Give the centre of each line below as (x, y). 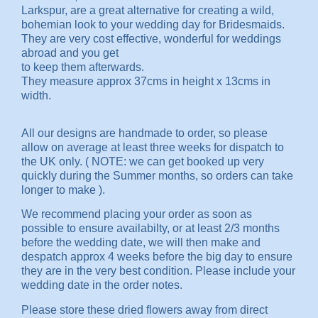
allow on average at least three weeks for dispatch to (153, 148)
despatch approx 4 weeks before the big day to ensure (157, 257)
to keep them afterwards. (83, 67)
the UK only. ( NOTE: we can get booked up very (143, 162)
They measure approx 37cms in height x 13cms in (146, 81)
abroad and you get (70, 53)
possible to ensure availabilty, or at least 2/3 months (150, 229)
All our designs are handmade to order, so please (144, 133)
